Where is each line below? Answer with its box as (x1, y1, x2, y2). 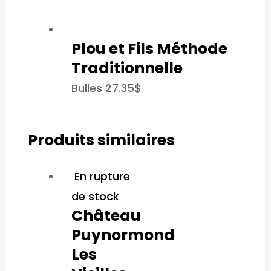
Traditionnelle (71, 57, 183, 79)
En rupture (74, 168, 130, 184)
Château (71, 204, 141, 226)
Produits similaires (27, 129, 175, 151)
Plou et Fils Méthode (71, 38, 227, 59)
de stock (71, 188, 119, 204)
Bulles (71, 80, 105, 96)
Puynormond (71, 224, 175, 246)
